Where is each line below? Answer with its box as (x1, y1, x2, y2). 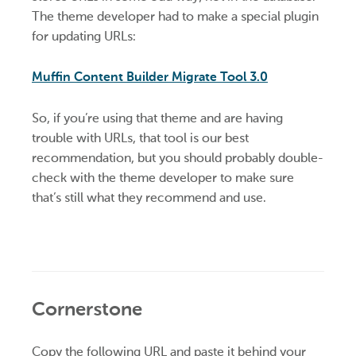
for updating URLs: (32, 28, 136, 44)
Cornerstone (32, 296, 142, 320)
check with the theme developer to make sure (32, 169, 294, 185)
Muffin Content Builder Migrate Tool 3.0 (32, 69, 268, 85)
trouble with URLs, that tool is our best (32, 130, 249, 145)
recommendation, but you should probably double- (32, 149, 323, 165)
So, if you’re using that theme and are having (32, 110, 283, 126)
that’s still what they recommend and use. (32, 189, 266, 205)
